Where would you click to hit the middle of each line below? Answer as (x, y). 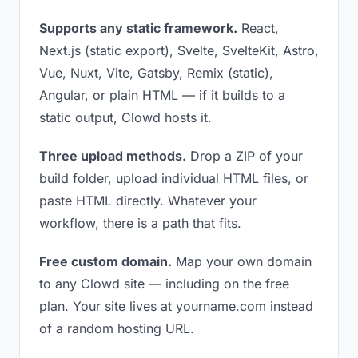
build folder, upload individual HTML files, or (174, 178)
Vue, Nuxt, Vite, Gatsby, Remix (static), (156, 73)
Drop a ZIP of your (245, 156)
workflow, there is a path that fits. (140, 223)
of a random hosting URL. (117, 328)
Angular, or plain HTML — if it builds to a (162, 95)
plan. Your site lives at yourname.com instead (176, 306)
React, (258, 28)
